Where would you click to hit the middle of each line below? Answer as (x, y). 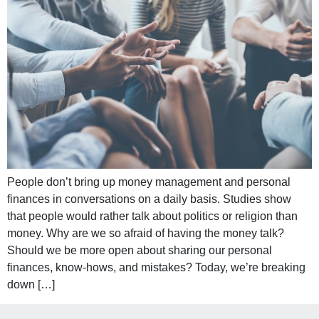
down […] (31, 285)
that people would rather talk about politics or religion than (152, 216)
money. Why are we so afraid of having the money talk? (146, 234)
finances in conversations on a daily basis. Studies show (149, 199)
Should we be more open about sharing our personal (140, 251)
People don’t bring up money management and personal (149, 182)
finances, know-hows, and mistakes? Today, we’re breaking (156, 268)
